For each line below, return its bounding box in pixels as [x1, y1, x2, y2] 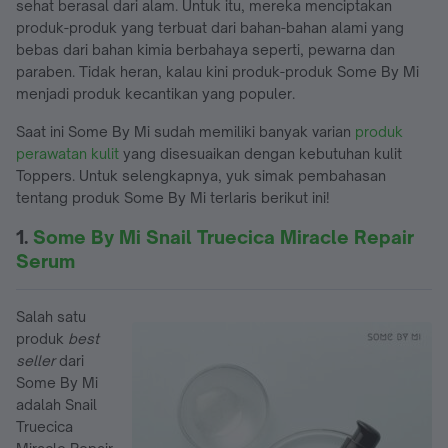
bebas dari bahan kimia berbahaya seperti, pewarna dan [16, 40, 395, 58]
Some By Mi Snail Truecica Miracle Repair [33, 225, 414, 248]
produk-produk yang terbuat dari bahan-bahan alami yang [16, 18, 404, 36]
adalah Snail [16, 395, 97, 413]
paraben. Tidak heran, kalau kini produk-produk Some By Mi [16, 62, 419, 80]
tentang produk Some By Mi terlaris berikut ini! [16, 188, 330, 206]
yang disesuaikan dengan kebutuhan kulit [119, 144, 402, 162]
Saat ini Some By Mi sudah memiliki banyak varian [16, 122, 355, 140]
